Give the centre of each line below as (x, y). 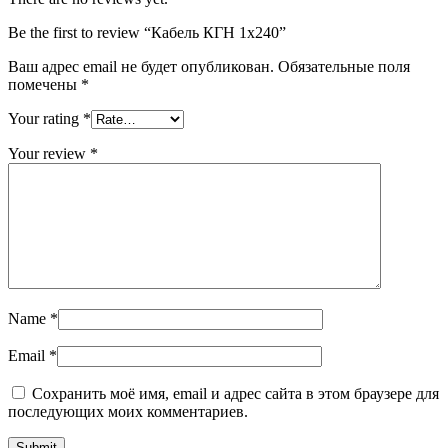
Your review (49, 153)
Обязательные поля (344, 66)
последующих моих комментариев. (128, 411)
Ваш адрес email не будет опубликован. (141, 66)
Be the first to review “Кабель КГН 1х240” (147, 32)
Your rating (45, 118)
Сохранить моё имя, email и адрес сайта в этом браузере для (235, 393)
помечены (44, 84)
